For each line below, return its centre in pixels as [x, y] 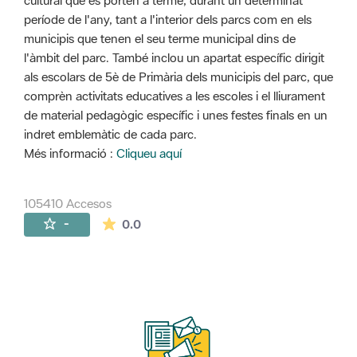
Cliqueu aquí [149, 153]
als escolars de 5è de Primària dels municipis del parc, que [178, 77]
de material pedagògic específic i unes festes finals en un [176, 115]
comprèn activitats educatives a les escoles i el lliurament [175, 96]
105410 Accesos [68, 203]
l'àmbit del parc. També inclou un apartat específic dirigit [174, 58]
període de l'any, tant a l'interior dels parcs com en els [168, 20]
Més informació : [70, 153]
